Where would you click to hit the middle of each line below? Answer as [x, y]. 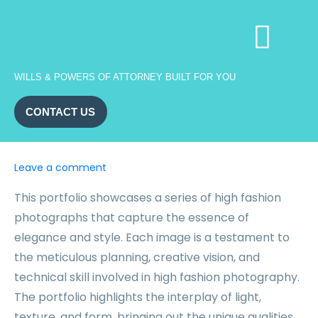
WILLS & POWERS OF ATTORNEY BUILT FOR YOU [125, 77]
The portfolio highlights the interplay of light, [138, 297]
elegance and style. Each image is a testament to [152, 237]
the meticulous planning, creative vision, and [137, 257]
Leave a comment [60, 168]
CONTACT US [60, 112]
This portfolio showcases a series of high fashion [148, 198]
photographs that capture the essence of [132, 218]
